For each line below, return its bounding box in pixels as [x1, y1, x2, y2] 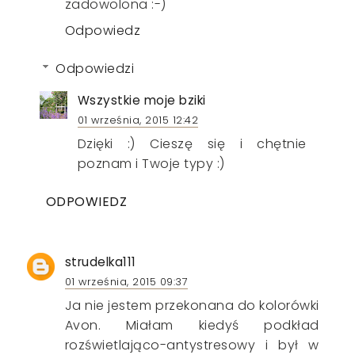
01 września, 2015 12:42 [77, 113, 199, 127]
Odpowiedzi [55, 59, 135, 78]
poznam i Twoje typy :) [77, 154, 225, 173]
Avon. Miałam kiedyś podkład [64, 315, 319, 334]
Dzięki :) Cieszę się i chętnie [77, 134, 307, 153]
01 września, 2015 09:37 [64, 274, 189, 288]
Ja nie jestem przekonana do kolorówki [64, 296, 319, 315]
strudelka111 [64, 253, 136, 270]
